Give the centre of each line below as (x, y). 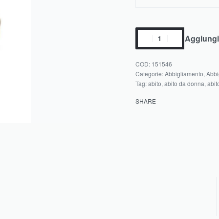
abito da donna (184, 83)
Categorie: (150, 74)
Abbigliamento (184, 74)
